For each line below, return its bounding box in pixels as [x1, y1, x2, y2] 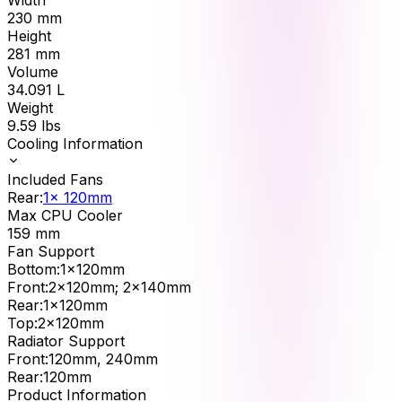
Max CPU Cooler [7, 205, 123, 224]
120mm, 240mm [48, 349, 158, 368]
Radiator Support [7, 331, 125, 350]
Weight [7, 98, 53, 117]
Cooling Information [7, 134, 143, 153]
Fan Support [7, 241, 94, 260]
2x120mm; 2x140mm [48, 277, 191, 296]
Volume [7, 62, 58, 81]
